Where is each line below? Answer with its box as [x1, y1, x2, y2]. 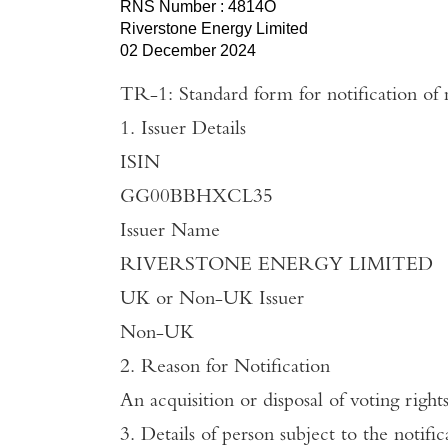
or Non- [150, 290, 223, 310]
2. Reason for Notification [120, 358, 330, 378]
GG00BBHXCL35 [120, 188, 273, 208]
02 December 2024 [120, 42, 256, 59]
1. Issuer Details [120, 120, 246, 140]
